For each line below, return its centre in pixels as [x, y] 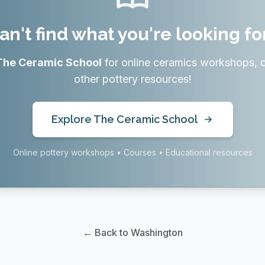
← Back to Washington [132, 232]
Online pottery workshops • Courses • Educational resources [132, 152]
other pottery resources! [132, 79]
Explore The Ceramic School [124, 119]
